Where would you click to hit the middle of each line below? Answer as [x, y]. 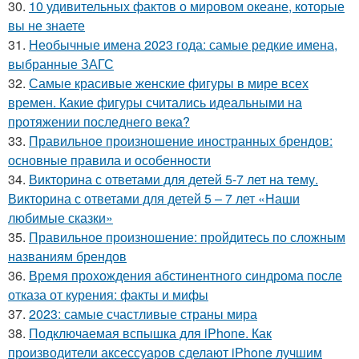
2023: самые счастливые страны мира [143, 313]
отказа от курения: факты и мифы [108, 294]
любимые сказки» [61, 217]
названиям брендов [67, 256]
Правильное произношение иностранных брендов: [181, 140]
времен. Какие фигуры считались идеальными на [155, 102]
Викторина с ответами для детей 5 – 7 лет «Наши [154, 198]
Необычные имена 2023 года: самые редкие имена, [183, 44]
